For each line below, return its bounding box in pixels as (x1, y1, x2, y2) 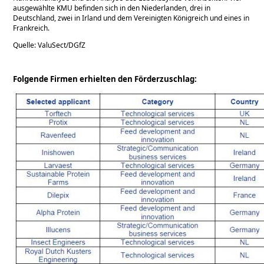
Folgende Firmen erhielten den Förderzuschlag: (13, 73, 197, 84)
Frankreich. (13, 22, 50, 33)
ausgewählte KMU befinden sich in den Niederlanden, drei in (13, 2, 211, 13)
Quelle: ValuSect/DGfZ (13, 39, 86, 50)
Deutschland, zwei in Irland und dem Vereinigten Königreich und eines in (13, 12, 250, 23)
